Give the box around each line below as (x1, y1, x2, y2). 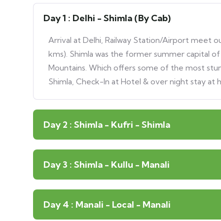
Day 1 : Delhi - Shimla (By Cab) (43, 12, 171, 24)
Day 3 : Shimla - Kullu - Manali (43, 159, 170, 170)
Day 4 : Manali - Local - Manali (43, 199, 171, 210)
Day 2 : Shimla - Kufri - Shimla (43, 119, 170, 130)
